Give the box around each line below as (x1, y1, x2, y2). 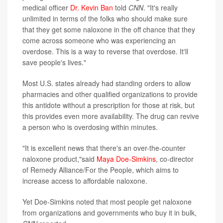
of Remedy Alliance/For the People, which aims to (22, 165, 179, 175)
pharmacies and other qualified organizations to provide (22, 89, 198, 100)
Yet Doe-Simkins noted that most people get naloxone (22, 197, 192, 207)
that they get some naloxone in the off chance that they (22, 24, 195, 35)
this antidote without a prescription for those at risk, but (22, 100, 195, 111)
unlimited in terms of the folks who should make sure (22, 13, 188, 24)
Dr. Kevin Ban (70, 2, 115, 13)
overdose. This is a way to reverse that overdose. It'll (22, 46, 188, 57)
